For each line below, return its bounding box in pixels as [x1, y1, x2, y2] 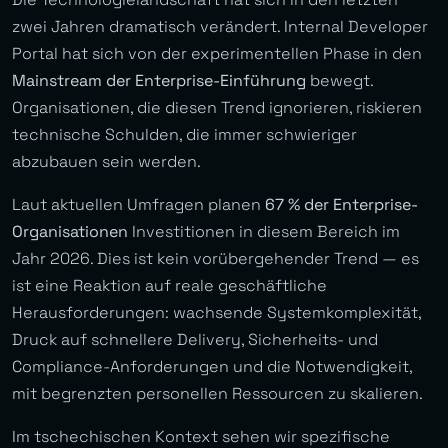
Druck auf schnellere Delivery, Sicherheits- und [12, 329, 378, 351]
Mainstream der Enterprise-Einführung [12, 70, 306, 92]
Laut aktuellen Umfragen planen [12, 194, 265, 216]
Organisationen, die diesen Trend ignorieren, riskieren [12, 97, 422, 119]
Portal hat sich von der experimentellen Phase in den [12, 43, 422, 65]
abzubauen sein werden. [12, 151, 201, 173]
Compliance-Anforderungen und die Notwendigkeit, [12, 356, 412, 378]
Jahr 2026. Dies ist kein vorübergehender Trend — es [12, 248, 419, 270]
